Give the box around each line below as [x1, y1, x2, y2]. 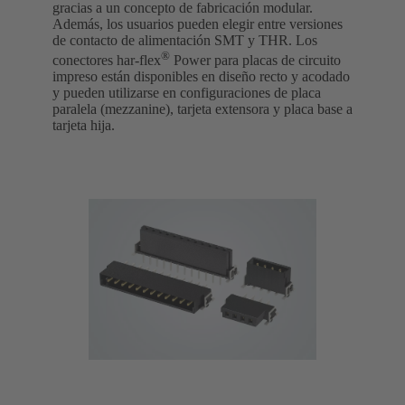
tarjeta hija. [52, 118, 115, 134]
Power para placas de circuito [170, 52, 341, 69]
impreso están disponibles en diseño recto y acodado [52, 69, 350, 85]
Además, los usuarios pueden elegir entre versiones [52, 15, 343, 32]
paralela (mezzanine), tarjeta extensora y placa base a [52, 101, 353, 118]
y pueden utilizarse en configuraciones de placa [52, 85, 321, 101]
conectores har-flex [52, 52, 161, 69]
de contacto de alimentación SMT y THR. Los [52, 32, 317, 48]
